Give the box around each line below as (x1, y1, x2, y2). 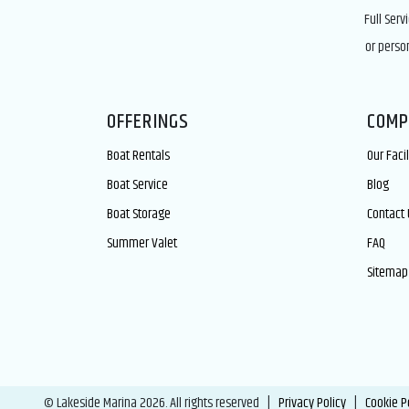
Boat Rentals (107, 144, 170, 167)
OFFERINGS (107, 107, 189, 138)
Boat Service (107, 173, 168, 196)
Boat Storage (107, 203, 171, 225)
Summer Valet (107, 232, 177, 255)
